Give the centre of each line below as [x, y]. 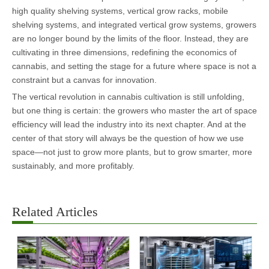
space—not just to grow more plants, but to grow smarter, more [132, 152]
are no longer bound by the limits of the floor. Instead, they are [130, 38]
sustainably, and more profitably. [73, 165]
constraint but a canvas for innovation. [84, 80]
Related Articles [55, 211]
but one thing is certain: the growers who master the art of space [134, 110]
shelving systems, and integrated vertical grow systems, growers [134, 24]
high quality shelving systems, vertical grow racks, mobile [120, 11]
